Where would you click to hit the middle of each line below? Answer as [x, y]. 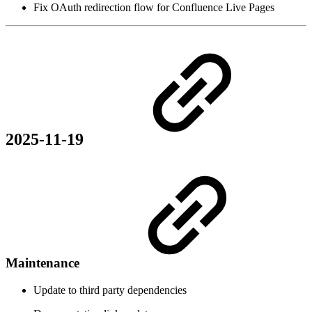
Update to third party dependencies [110, 290]
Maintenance [44, 263]
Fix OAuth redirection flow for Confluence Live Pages [154, 8]
